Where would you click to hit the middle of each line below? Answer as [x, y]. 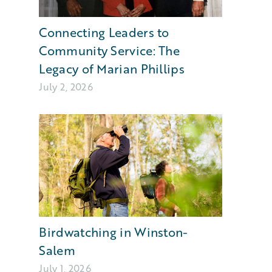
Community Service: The [110, 50]
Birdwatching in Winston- [114, 232]
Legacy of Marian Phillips [112, 68]
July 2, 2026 [66, 86]
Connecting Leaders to [104, 32]
